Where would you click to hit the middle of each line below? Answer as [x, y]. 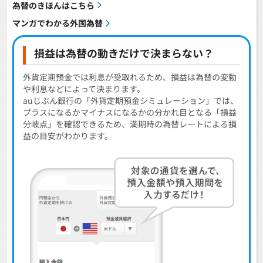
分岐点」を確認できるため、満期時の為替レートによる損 [130, 124]
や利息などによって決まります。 [84, 88]
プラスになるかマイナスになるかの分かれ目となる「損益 [130, 112]
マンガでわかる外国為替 [58, 23]
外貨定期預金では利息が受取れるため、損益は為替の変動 [130, 77]
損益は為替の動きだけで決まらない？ [124, 53]
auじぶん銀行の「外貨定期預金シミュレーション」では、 [131, 100]
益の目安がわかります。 [68, 135]
